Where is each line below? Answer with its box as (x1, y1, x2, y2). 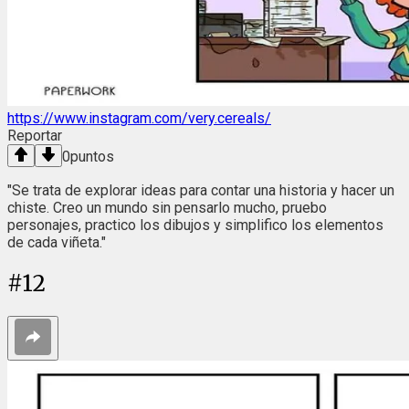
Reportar (7, 126, 62, 144)
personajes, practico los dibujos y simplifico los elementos (7, 215, 383, 234)
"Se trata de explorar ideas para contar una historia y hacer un (7, 181, 394, 199)
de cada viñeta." (7, 233, 106, 251)
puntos (70, 147, 114, 165)
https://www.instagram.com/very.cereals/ (7, 109, 271, 127)
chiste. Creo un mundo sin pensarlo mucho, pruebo (7, 198, 327, 216)
